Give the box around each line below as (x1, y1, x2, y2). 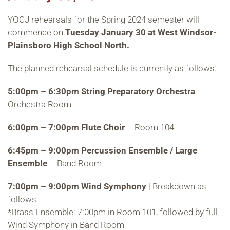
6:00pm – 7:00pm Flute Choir (8, 122, 125, 133)
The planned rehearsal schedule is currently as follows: (8, 63, 217, 74)
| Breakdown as (146, 181, 206, 192)
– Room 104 (125, 122, 174, 133)
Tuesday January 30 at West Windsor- (65, 27, 217, 38)
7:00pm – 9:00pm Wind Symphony (8, 181, 146, 192)
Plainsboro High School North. (8, 40, 129, 51)
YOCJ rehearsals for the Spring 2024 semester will (8, 14, 199, 25)
